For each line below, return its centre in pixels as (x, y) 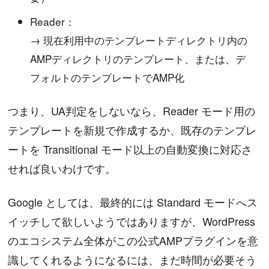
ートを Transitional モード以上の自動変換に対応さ (130, 149)
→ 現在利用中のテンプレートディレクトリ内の (37, 40)
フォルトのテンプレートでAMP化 (107, 77)
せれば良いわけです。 (62, 168)
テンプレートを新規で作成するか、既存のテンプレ (132, 130)
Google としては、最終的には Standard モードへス (133, 202)
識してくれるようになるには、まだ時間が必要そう (132, 260)
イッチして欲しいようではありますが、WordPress (132, 221)
